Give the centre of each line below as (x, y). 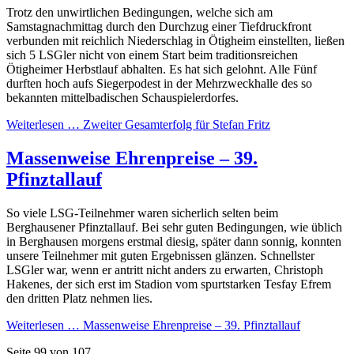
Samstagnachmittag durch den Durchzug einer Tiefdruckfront (159, 26)
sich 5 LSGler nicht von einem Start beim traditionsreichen (152, 55)
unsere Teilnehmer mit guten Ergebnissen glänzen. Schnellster (160, 255)
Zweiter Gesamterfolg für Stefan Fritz (175, 124)
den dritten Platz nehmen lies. (79, 298)
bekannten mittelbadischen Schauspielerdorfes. (122, 97)
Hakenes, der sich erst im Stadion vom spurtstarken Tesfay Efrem (169, 284)
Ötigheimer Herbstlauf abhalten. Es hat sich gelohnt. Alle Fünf (162, 69)
